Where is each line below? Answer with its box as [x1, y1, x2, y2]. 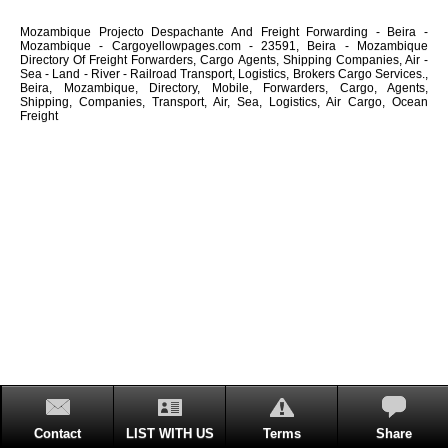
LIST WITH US [125, 426, 214, 441]
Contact [34, 426, 81, 441]
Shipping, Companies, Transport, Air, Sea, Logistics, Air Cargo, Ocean [20, 94, 428, 109]
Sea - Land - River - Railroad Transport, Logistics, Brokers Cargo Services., [20, 66, 428, 81]
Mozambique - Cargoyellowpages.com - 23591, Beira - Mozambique [20, 38, 428, 53]
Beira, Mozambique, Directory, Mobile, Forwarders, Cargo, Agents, [20, 80, 428, 95]
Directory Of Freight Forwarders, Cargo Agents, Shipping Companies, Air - [20, 52, 428, 67]
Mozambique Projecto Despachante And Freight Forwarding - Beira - [20, 24, 428, 39]
